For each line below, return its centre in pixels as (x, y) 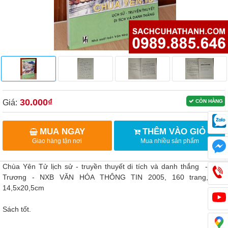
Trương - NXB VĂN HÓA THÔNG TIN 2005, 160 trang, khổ (114, 177)
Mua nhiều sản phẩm (170, 141)
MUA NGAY (62, 131)
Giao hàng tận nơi (57, 141)
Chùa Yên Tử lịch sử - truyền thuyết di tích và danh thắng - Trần (114, 167)
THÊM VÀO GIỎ (174, 131)
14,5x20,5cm (24, 188)
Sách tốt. (18, 209)
